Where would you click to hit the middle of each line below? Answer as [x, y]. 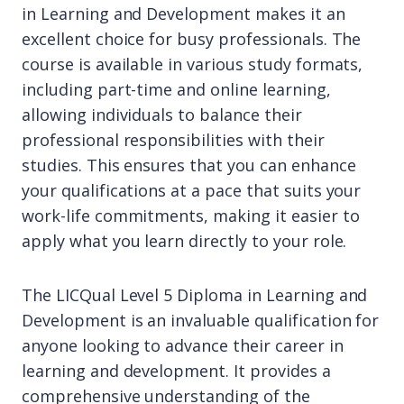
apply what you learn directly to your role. [184, 241]
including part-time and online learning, [176, 89]
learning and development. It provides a [176, 371]
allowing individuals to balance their [162, 115]
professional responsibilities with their [173, 140]
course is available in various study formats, [193, 64]
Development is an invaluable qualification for [201, 320]
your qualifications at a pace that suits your [192, 190]
